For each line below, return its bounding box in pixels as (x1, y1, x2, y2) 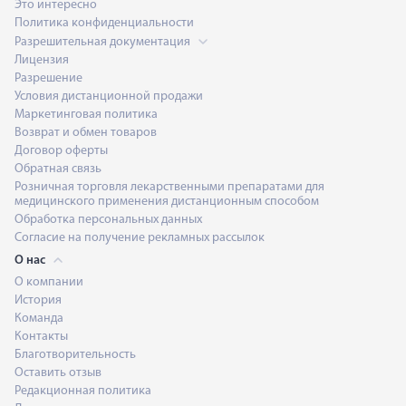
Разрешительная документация (14, 34, 193, 49)
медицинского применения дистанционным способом (14, 194, 319, 208)
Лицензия (14, 53, 69, 67)
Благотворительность (14, 347, 136, 362)
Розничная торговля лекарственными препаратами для (14, 179, 324, 194)
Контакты (14, 329, 68, 343)
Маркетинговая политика (14, 107, 158, 121)
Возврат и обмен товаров (14, 125, 157, 140)
